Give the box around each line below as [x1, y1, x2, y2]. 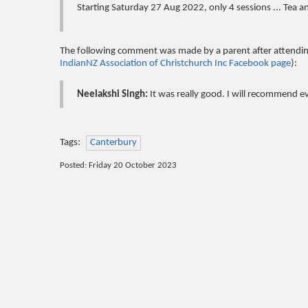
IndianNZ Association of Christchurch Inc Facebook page [60, 58, 291, 69]
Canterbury [90, 137, 137, 148]
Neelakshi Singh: [77, 89, 150, 100]
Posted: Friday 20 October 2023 [60, 162, 177, 170]
